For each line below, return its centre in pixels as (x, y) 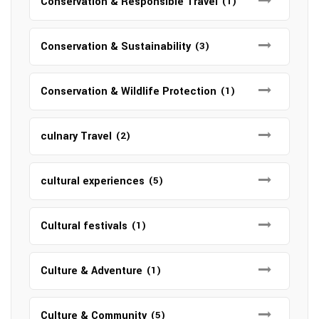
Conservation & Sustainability (116, 46)
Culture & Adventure (91, 271)
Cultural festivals (84, 226)
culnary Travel (76, 136)
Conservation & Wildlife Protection (129, 91)
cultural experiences (93, 181)
